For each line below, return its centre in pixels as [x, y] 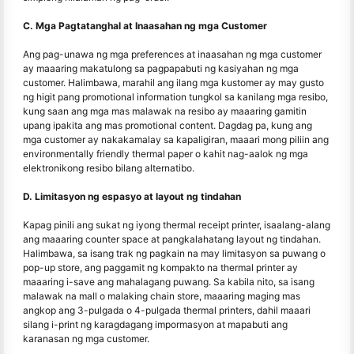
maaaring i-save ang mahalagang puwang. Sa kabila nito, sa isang [169, 282]
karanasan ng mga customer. [86, 339]
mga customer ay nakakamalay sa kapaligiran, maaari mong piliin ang [176, 140]
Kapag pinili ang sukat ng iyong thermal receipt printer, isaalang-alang [177, 225]
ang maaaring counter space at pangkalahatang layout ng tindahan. [172, 239]
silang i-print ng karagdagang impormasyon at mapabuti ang [155, 325]
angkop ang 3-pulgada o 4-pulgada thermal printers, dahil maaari [167, 311]
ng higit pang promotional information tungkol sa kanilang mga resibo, [175, 97]
